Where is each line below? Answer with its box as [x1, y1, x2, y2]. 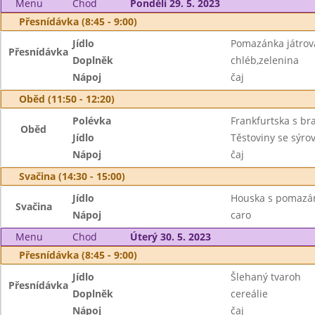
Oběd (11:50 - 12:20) [19, 92, 115, 105]
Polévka [72, 114, 112, 127]
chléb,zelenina [230, 53, 299, 67]
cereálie [230, 287, 268, 300]
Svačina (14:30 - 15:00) [19, 169, 125, 183]
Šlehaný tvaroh [230, 270, 301, 283]
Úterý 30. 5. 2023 [129, 230, 211, 243]
